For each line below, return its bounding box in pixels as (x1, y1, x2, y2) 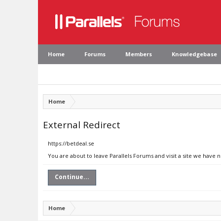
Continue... (55, 173, 89, 181)
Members (125, 50, 152, 58)
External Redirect (43, 118, 120, 131)
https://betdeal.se (48, 140, 94, 147)
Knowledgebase (172, 50, 217, 58)
